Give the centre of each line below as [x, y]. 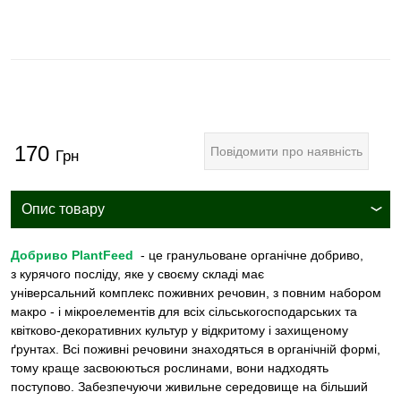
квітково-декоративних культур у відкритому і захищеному [179, 330]
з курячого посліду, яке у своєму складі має [137, 273]
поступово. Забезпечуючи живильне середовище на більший [189, 386]
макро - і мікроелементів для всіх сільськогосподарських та [184, 311]
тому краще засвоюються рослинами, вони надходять [170, 367]
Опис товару [63, 209]
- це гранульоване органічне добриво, [250, 255]
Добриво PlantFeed [74, 255]
